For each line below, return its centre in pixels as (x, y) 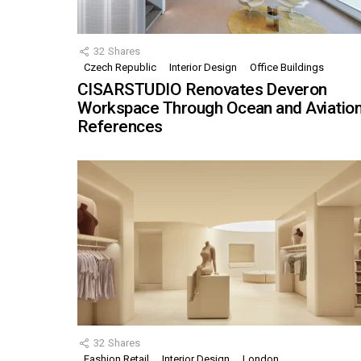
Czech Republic (120, 68)
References (120, 127)
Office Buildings (287, 68)
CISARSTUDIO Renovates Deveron (202, 90)
